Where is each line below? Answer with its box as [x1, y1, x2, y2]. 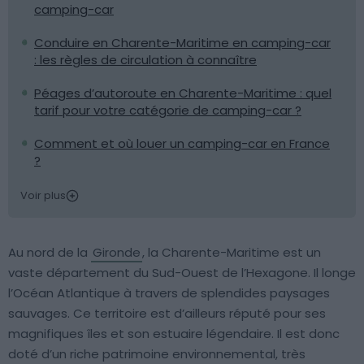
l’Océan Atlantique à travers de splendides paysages [8, 284, 330, 301]
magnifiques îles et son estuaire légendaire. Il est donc [8, 325, 340, 342]
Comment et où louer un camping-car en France [34, 135, 330, 152]
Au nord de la [8, 244, 91, 261]
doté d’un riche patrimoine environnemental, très [8, 345, 305, 362]
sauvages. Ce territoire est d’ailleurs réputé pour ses [8, 305, 326, 322]
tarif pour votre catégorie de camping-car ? [34, 102, 301, 119]
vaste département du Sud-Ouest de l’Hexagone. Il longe [8, 264, 356, 281]
